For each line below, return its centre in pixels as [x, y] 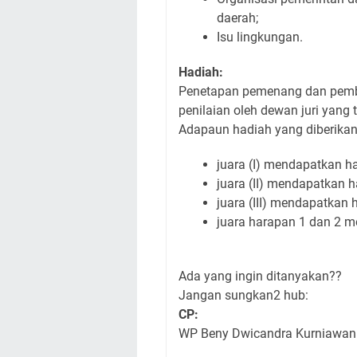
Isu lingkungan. [260, 37]
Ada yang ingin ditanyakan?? [260, 276]
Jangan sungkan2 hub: [243, 295]
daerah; [237, 18]
